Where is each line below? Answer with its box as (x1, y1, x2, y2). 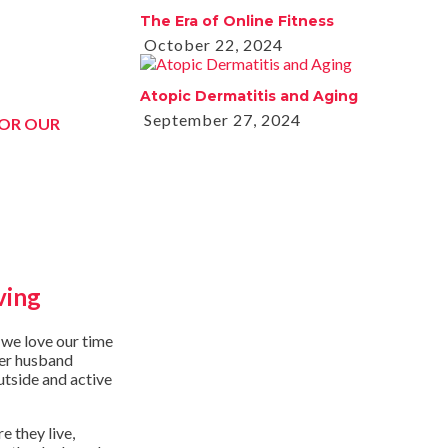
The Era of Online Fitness (140, 11, 334, 30)
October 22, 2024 (140, 34, 283, 54)
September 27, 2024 (140, 109, 301, 129)
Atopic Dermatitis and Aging (140, 86, 358, 105)
